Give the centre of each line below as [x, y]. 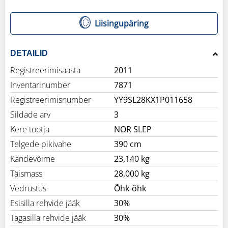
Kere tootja [30, 129]
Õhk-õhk [130, 188]
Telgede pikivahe [41, 144]
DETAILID [29, 53]
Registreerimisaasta [45, 70]
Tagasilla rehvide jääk [48, 218]
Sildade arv [30, 114]
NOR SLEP [133, 129]
